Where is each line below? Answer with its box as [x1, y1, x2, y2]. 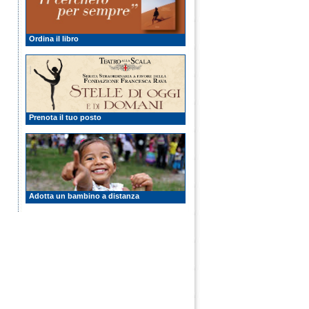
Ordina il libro [29, 34, 79, 43]
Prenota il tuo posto [29, 113, 101, 121]
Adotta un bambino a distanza [29, 192, 139, 200]
